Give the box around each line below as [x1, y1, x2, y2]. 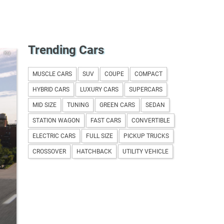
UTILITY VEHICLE [122, 147, 168, 155]
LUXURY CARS [80, 85, 118, 93]
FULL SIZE [86, 132, 113, 139]
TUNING [67, 101, 89, 108]
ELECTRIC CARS [32, 132, 75, 139]
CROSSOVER [32, 147, 66, 155]
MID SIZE [32, 101, 56, 108]
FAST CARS [90, 116, 121, 124]
